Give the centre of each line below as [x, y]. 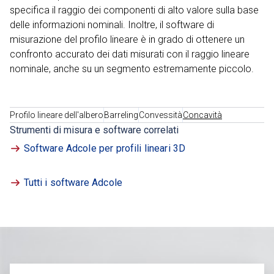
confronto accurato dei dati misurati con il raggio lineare [130, 54]
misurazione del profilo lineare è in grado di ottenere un [127, 40]
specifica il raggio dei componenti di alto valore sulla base [134, 10]
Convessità [161, 115]
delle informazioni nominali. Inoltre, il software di [112, 25]
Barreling [121, 115]
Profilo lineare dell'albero [57, 115]
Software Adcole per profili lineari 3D [105, 149]
